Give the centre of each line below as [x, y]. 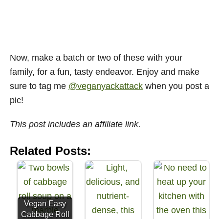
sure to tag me [39, 86]
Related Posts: [50, 151]
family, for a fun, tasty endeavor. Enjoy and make [105, 72]
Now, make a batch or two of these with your [96, 57]
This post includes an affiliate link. [75, 124]
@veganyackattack [106, 86]
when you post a [176, 86]
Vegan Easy [45, 203]
